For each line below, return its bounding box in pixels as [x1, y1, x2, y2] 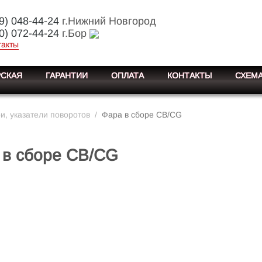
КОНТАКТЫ [167, 71, 212, 80]
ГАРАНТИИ [46, 71, 88, 80]
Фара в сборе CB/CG [102, 110, 182, 119]
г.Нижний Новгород [58, 15, 156, 27]
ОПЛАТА [111, 71, 144, 80]
